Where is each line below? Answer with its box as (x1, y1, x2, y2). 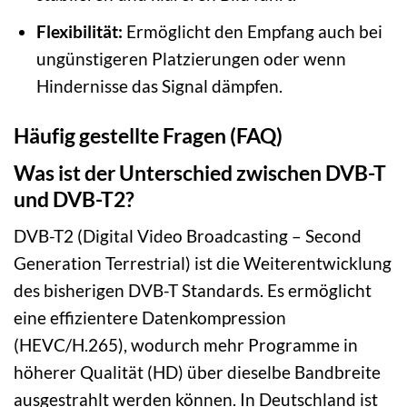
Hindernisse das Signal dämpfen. (35, 75, 283, 97)
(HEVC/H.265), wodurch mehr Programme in (14, 334, 358, 356)
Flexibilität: (35, 21, 123, 43)
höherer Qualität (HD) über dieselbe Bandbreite (14, 362, 381, 383)
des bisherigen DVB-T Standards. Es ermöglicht (14, 280, 372, 302)
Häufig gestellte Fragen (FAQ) (14, 123, 283, 149)
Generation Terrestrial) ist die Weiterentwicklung (14, 253, 392, 274)
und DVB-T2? (14, 185, 134, 212)
